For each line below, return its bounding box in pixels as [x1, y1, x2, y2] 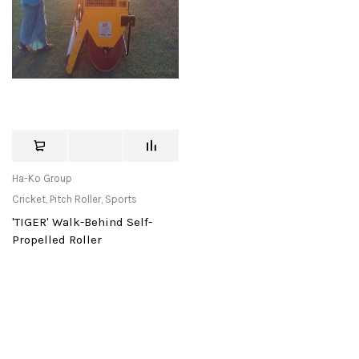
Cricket [12, 193, 46, 206]
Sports [105, 193, 137, 206]
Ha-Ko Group [12, 172, 72, 185]
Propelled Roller [12, 232, 102, 248]
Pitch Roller [50, 193, 101, 206]
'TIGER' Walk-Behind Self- [12, 215, 152, 230]
